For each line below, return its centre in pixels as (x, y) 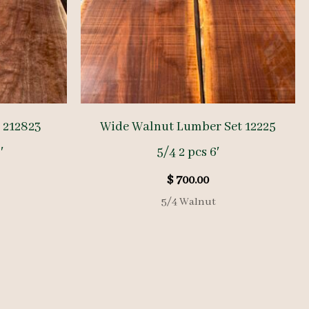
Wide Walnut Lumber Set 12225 (188, 127)
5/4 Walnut (188, 202)
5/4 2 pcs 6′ (188, 152)
